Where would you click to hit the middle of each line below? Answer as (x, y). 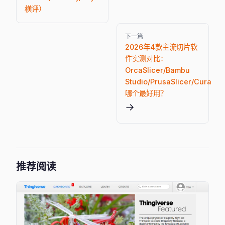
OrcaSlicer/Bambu (157, 70)
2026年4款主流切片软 (161, 47)
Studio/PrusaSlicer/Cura (168, 82)
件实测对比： (146, 59)
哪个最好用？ (146, 93)
